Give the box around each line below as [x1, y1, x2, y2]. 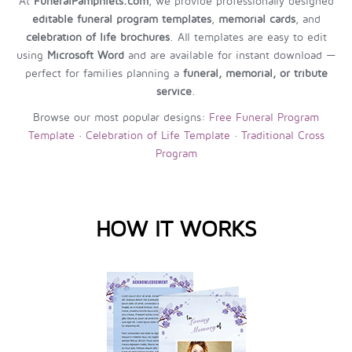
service [156, 85, 192, 97]
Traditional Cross [240, 129, 324, 141]
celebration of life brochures [25, 31, 170, 43]
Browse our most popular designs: [33, 111, 209, 123]
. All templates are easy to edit [169, 31, 327, 43]
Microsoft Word [47, 49, 124, 61]
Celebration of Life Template [85, 129, 230, 141]
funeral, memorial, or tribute [182, 67, 328, 79]
